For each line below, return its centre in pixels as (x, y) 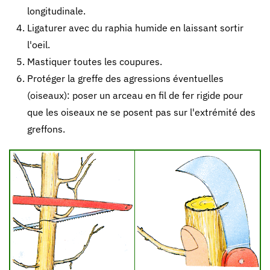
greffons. (46, 129)
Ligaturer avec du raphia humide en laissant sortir (135, 28)
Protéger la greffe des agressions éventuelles (125, 78)
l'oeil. (39, 45)
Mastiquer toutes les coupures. (95, 61)
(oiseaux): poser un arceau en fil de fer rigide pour (135, 95)
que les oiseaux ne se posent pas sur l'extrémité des (141, 112)
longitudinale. (56, 11)
